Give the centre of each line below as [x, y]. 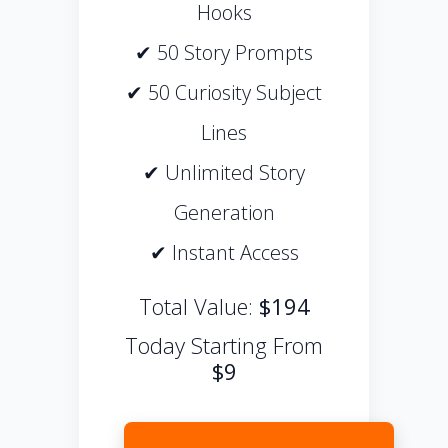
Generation [224, 213]
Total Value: [198, 306]
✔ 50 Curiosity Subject [224, 93]
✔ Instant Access [224, 253]
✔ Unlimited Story [224, 173]
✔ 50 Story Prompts [224, 53]
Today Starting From [224, 345]
